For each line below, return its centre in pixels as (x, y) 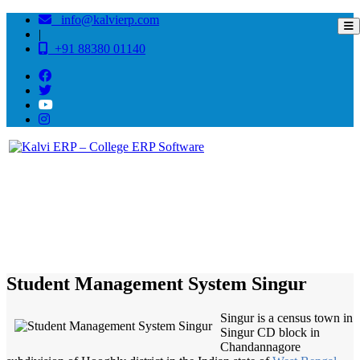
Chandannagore (260, 346)
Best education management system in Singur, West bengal (200, 211)
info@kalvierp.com (105, 20)
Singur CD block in (270, 332)
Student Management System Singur (157, 283)
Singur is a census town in (286, 317)
